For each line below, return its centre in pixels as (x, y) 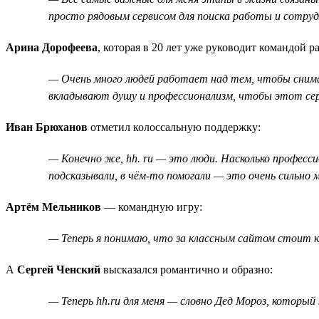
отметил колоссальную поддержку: (174, 127)
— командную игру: (152, 206)
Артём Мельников (53, 206)
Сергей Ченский (59, 269)
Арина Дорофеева (52, 47)
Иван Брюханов (47, 127)
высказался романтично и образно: (187, 269)
